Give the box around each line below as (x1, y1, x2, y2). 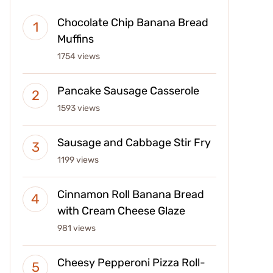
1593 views (57, 103, 100, 114)
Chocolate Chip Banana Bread (57, 16, 208, 30)
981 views (57, 223, 96, 234)
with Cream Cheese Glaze (57, 204, 185, 218)
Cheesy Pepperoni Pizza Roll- (57, 256, 205, 270)
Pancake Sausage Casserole (57, 84, 199, 98)
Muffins (57, 32, 94, 46)
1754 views (57, 51, 100, 62)
